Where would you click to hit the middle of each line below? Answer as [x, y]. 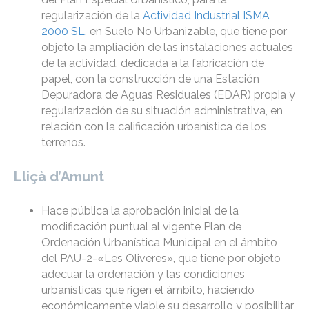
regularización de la [92, 16]
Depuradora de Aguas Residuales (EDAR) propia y [168, 95]
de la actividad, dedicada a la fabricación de [153, 63]
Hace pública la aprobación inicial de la [140, 211]
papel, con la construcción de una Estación [150, 79]
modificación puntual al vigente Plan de [141, 227]
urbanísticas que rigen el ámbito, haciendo [148, 290]
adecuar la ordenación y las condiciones [143, 275]
